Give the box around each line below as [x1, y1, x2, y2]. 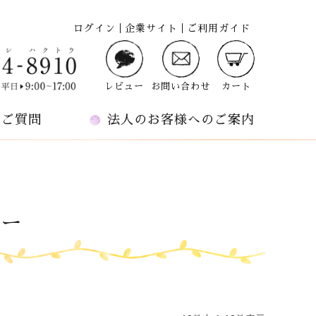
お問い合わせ [151, 82, 210, 91]
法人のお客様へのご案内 [107, 113, 255, 126]
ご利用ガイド [187, 23, 250, 33]
